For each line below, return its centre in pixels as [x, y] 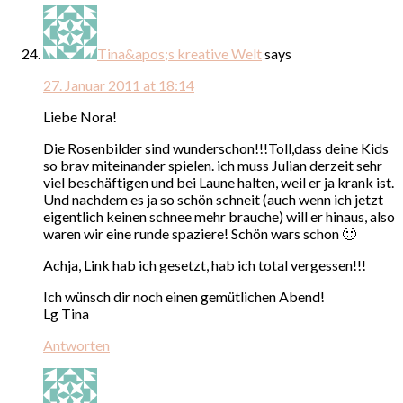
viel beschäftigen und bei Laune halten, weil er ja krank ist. [219, 182]
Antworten [76, 345]
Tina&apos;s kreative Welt [179, 53]
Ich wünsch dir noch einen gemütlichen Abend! [184, 296]
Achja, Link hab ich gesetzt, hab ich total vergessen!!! [205, 264]
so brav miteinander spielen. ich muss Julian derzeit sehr [213, 165]
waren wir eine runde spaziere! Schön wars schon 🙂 [200, 233]
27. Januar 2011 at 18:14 [119, 85]
